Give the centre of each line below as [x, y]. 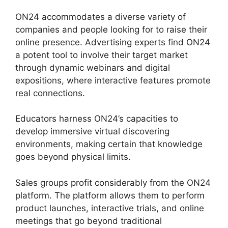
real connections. [50, 93]
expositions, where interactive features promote [113, 80]
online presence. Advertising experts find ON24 [113, 42]
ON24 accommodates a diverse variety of [101, 17]
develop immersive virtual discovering [92, 132]
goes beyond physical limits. [73, 157]
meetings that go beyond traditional [89, 221]
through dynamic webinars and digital [93, 67]
